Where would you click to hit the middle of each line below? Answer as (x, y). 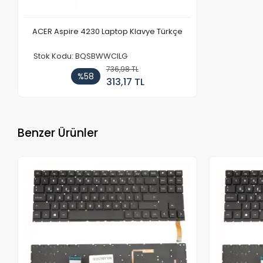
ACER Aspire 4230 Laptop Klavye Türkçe (108, 32)
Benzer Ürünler (58, 133)
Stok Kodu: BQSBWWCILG (81, 56)
